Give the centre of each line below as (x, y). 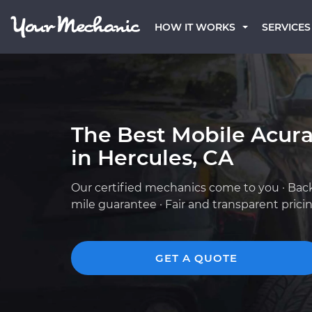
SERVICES (286, 27)
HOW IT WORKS (195, 27)
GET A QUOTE (196, 258)
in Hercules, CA (152, 158)
